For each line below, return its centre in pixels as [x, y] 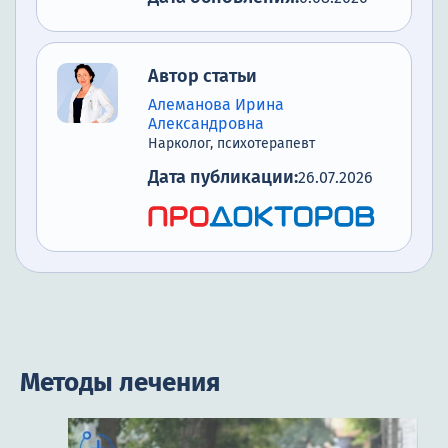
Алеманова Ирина [216, 105]
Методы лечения [120, 382]
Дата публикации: [223, 177]
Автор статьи [202, 76]
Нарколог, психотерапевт [231, 144]
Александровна [206, 124]
